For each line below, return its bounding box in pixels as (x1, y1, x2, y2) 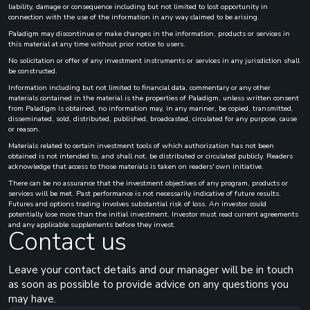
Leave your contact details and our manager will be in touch (8, 262, 293, 277)
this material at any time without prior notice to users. (8, 38, 185, 49)
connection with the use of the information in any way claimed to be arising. (8, 11, 259, 22)
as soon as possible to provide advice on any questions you (8, 277, 289, 291)
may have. (8, 291, 56, 306)
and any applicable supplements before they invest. (8, 219, 176, 230)
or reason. (8, 123, 40, 134)
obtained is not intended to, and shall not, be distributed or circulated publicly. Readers (8, 150, 293, 161)
